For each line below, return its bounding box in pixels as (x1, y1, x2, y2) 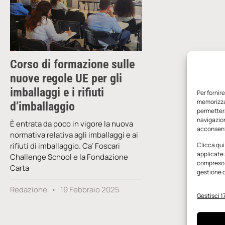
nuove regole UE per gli (10, 71, 122, 85)
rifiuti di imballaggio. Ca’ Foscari (10, 140, 120, 151)
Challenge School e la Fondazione (10, 151, 128, 162)
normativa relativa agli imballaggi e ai (10, 129, 138, 140)
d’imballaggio (10, 99, 75, 114)
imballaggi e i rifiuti (10, 85, 104, 99)
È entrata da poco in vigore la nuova (10, 118, 133, 129)
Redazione (10, 184, 49, 195)
